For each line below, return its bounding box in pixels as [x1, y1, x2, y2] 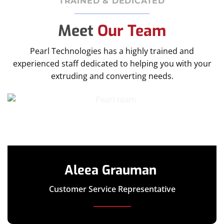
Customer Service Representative [48, 183, 175, 195]
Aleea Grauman [64, 161, 160, 179]
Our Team [97, 20, 166, 41]
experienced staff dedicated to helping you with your [12, 58, 211, 69]
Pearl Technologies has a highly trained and [30, 45, 194, 57]
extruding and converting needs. [50, 70, 173, 82]
